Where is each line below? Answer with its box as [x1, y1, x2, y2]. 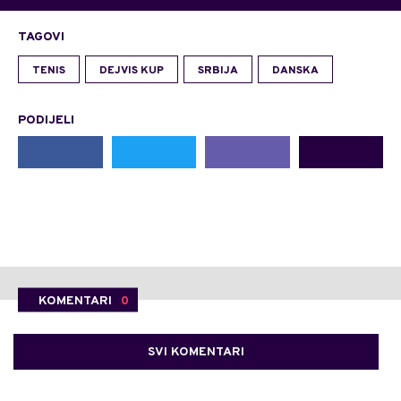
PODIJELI [18, 113, 74, 129]
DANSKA [272, 64, 319, 79]
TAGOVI [18, 30, 64, 46]
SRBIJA [198, 64, 238, 79]
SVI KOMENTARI [148, 345, 244, 361]
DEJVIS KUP [99, 64, 164, 79]
